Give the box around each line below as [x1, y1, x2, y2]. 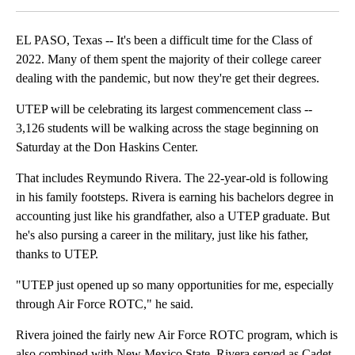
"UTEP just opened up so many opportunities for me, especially [16, 278, 334, 292]
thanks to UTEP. [16, 247, 98, 261]
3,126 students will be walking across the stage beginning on [16, 121, 319, 136]
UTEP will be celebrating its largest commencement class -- [16, 102, 312, 116]
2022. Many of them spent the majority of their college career [16, 52, 321, 67]
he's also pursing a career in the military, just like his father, [16, 228, 308, 242]
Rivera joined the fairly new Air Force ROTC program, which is [16, 328, 338, 342]
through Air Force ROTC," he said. [16, 297, 193, 311]
